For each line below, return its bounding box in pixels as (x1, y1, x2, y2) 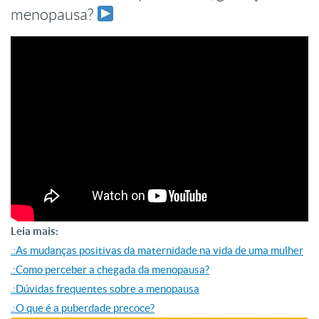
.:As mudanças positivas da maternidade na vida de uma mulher (11, 244, 303, 257)
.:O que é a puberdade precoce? (11, 302, 155, 315)
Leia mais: (11, 225, 58, 238)
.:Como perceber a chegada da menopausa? (11, 263, 209, 276)
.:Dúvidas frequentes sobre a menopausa (11, 283, 199, 296)
